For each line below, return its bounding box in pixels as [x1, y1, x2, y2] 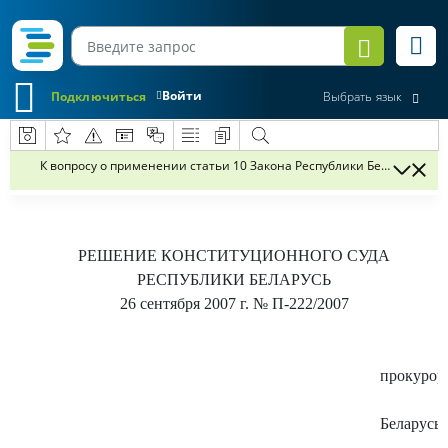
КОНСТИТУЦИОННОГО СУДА [161, 247, 390, 264]
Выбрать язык [322, 88, 402, 106]
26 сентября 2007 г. [119, 295, 249, 312]
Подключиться [51, 87, 147, 105]
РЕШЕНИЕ [78, 247, 161, 264]
